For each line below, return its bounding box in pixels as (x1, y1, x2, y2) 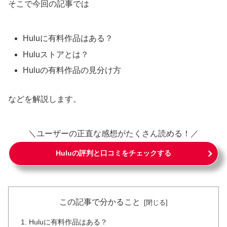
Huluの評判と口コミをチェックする (56, 148, 171, 157)
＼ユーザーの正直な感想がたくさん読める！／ (28, 129, 199, 138)
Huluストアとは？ (23, 50, 89, 59)
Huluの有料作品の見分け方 (23, 65, 122, 74)
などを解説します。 (8, 94, 81, 103)
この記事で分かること (59, 197, 141, 206)
